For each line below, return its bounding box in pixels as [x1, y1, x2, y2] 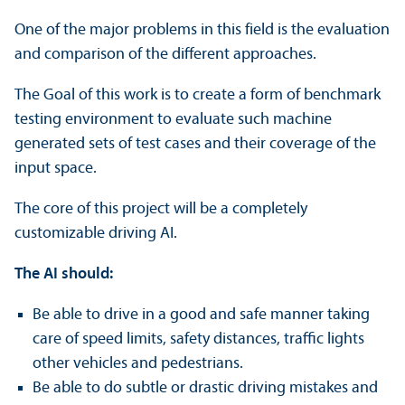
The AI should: [14, 266, 113, 283]
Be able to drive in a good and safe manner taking [33, 306, 370, 324]
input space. [14, 160, 97, 177]
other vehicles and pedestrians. [33, 355, 243, 372]
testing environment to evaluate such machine [14, 111, 332, 128]
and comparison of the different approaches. [14, 46, 316, 63]
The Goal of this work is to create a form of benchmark [14, 87, 381, 104]
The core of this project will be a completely [14, 201, 307, 218]
